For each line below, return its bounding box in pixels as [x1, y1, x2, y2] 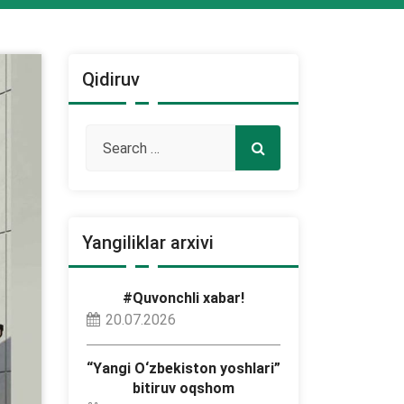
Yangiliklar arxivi [82, 232, 214, 253]
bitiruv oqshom [133, 380, 234, 397]
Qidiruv [82, 69, 140, 90]
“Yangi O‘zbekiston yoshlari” [87, 360, 280, 377]
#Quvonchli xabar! [123, 289, 244, 307]
